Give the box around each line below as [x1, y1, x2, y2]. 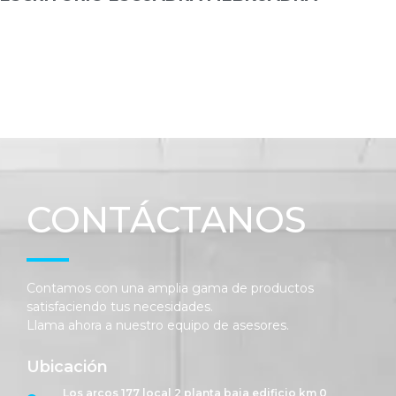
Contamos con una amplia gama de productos [27, 280, 314, 297]
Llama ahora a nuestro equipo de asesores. [27, 317, 293, 334]
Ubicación [27, 356, 108, 377]
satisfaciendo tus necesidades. [27, 299, 213, 316]
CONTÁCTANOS [27, 198, 307, 242]
